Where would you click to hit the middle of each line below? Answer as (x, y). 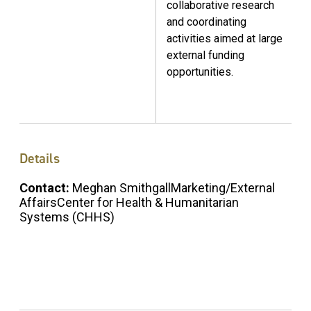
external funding (205, 56)
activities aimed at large (225, 39)
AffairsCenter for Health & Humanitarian (129, 202)
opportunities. (200, 72)
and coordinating (207, 22)
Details (40, 158)
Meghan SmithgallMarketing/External (174, 187)
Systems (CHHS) (67, 217)
